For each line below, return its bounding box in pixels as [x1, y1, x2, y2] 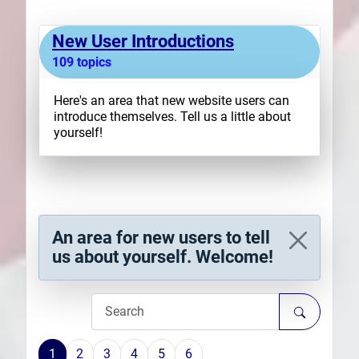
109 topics [52, 54, 111, 71]
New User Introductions [52, 31, 234, 52]
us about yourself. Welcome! [52, 247, 273, 268]
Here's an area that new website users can [54, 93, 289, 109]
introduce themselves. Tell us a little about [54, 109, 291, 125]
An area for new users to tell [52, 228, 270, 248]
